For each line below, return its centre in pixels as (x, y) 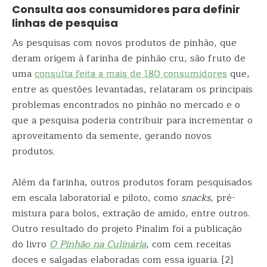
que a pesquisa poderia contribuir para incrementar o (132, 120)
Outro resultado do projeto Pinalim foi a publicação (127, 229)
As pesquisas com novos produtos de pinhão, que (124, 43)
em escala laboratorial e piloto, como (97, 198)
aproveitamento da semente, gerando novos (112, 136)
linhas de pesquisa (65, 23)
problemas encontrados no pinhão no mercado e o (126, 105)
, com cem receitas (189, 244)
